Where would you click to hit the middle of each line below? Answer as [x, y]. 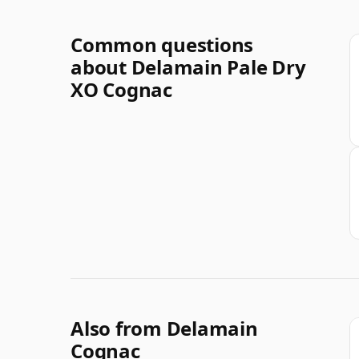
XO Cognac [121, 89]
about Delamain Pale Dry [188, 67]
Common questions [162, 44]
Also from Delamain [164, 328]
